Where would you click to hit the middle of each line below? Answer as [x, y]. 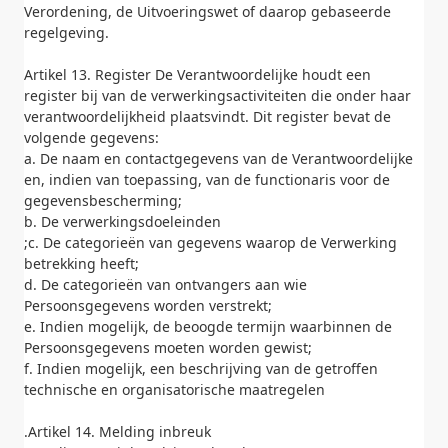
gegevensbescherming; [103, 200]
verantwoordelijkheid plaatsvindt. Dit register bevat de [207, 116]
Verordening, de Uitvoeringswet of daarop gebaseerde [207, 11]
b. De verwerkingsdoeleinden [122, 221]
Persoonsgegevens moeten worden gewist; [168, 347]
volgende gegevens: [91, 137]
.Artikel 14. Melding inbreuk [117, 431]
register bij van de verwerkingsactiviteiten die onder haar [217, 95]
